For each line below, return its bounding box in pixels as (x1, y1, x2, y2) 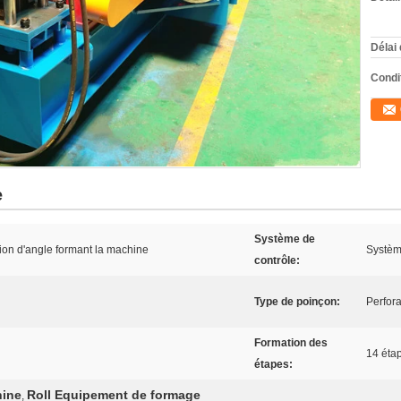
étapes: (254, 358, 293, 371)
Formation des (254, 337, 328, 349)
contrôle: (254, 254, 300, 267)
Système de (254, 233, 315, 245)
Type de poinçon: (254, 295, 340, 308)
